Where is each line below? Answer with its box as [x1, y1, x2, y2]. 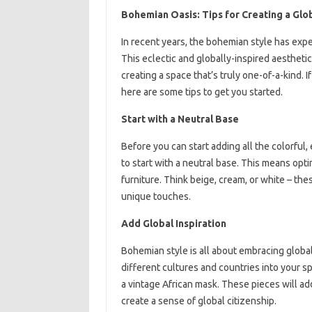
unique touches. [120, 190, 191, 202]
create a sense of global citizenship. [120, 295, 276, 306]
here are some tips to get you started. [120, 86, 283, 97]
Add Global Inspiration [120, 217, 226, 229]
